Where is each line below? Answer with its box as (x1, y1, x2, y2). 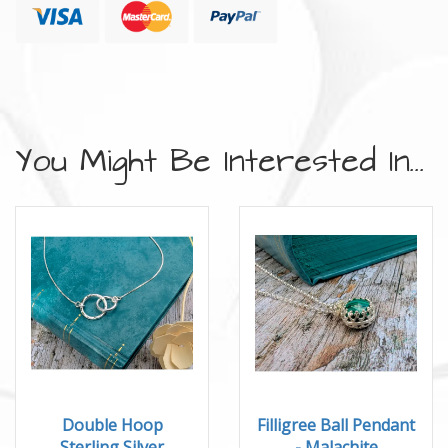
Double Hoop (61, 413, 163, 436)
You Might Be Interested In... (15, 139, 425, 184)
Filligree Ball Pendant (257, 413, 415, 436)
